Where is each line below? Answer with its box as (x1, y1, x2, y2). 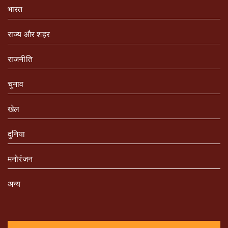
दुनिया (8, 128, 25, 139)
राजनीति (8, 53, 33, 64)
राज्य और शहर (8, 28, 50, 39)
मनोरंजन (8, 153, 33, 164)
